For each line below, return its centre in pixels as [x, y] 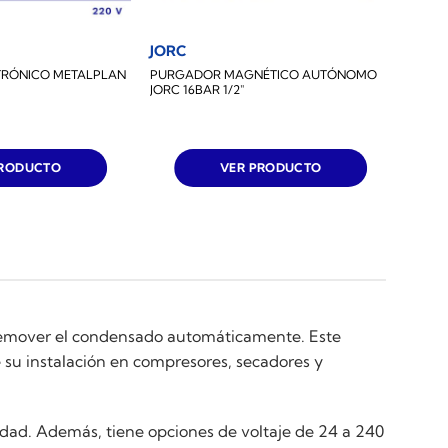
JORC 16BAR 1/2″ [197, 90]
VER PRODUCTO [271, 168]
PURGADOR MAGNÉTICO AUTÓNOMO [264, 75]
